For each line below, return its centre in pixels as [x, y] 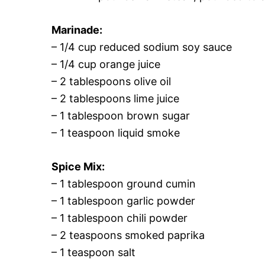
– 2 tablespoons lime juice [115, 98]
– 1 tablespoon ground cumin [124, 184]
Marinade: [77, 30]
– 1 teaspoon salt [93, 252]
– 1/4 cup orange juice [106, 64]
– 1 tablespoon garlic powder [123, 201]
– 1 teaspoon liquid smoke [116, 133]
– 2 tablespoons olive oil [111, 81]
